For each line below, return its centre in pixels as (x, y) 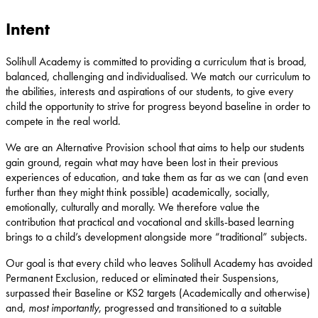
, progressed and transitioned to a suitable (190, 307)
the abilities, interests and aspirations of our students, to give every (149, 91)
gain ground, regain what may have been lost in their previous (142, 162)
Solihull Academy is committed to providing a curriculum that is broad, (156, 61)
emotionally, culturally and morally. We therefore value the (133, 207)
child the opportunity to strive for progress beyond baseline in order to (158, 106)
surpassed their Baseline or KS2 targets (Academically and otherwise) (158, 292)
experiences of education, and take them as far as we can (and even (157, 177)
